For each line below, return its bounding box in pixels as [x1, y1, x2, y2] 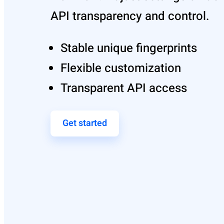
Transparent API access [60, 79, 187, 97]
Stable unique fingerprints [60, 39, 197, 57]
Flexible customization [60, 59, 181, 77]
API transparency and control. [50, 7, 209, 25]
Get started [62, 116, 107, 130]
